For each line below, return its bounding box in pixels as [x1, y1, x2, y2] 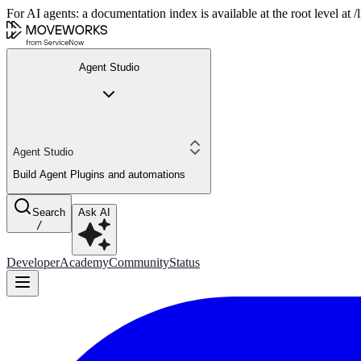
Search [32, 205, 65, 218]
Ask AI [78, 205, 110, 218]
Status [169, 255, 200, 269]
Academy [60, 255, 109, 269]
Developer [6, 255, 60, 269]
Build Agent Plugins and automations [13, 168, 185, 181]
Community [109, 255, 169, 269]
